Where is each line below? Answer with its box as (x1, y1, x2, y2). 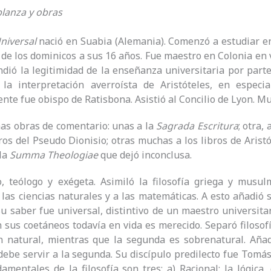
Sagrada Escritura (156, 119, 238, 133)
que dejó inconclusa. (98, 148, 194, 162)
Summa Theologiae (10, 148, 98, 162)
